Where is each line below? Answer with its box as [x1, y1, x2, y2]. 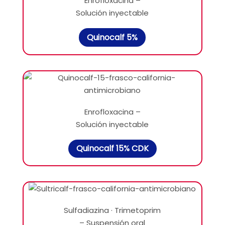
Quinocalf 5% [87, 31, 138, 43]
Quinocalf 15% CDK [76, 143, 149, 155]
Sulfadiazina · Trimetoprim [64, 205, 161, 216]
